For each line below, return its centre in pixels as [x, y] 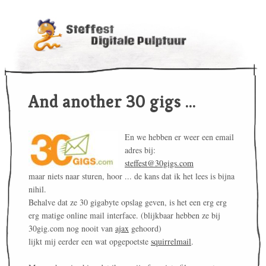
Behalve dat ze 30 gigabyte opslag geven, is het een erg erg [128, 202]
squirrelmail [171, 242]
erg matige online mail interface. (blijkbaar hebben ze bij [124, 216]
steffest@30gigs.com [159, 163]
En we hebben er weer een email [179, 137]
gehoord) [145, 229]
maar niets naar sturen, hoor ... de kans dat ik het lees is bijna [132, 176]
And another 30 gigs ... [112, 102]
